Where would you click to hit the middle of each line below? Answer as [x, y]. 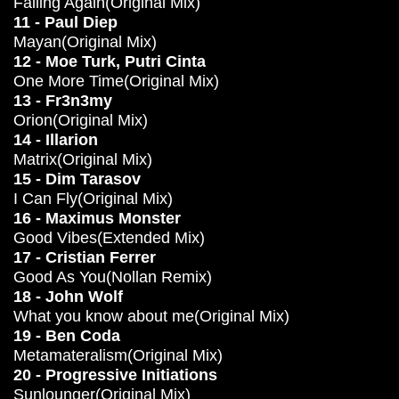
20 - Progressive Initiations [115, 375]
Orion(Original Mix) [81, 120]
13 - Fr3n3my [63, 101]
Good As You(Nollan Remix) [113, 277]
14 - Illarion [56, 140]
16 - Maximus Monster [97, 218]
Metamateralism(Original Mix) [118, 355]
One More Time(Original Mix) [116, 81]
